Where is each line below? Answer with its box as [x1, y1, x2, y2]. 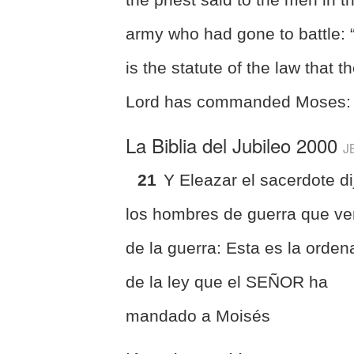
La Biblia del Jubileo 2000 [126, 130, 344, 159]
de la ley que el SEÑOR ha [126, 272, 329, 291]
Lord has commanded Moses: [126, 92, 352, 111]
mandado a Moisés [126, 306, 271, 325]
